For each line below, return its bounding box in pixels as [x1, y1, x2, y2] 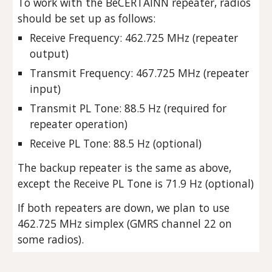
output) [30, 46, 72, 61]
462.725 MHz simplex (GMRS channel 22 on [18, 216, 233, 231]
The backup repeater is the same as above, [18, 160, 232, 175]
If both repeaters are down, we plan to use [18, 200, 230, 215]
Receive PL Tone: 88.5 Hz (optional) [30, 136, 202, 151]
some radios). [18, 232, 87, 246]
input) [30, 81, 61, 96]
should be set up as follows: [18, 11, 156, 25]
